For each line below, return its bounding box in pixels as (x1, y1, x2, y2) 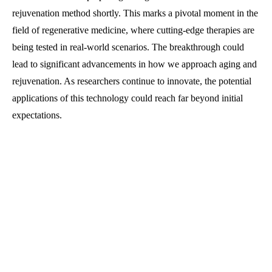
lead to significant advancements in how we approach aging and (12, 58, 257, 69)
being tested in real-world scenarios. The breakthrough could (12, 41, 244, 52)
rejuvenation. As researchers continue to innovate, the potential (12, 75, 251, 86)
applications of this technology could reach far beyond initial (12, 92, 243, 103)
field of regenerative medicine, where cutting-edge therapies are (12, 24, 254, 35)
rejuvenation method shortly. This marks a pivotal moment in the (12, 7, 258, 18)
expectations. (12, 109, 62, 120)
